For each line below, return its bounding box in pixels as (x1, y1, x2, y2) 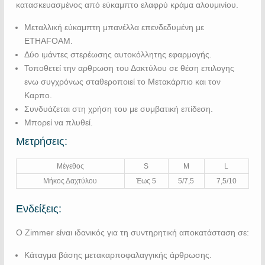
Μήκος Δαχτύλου (43, 176, 98, 185)
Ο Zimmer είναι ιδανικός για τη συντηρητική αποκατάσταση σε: (15, 227, 249, 237)
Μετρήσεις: (15, 135, 67, 147)
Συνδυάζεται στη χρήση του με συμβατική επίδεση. (24, 104, 213, 114)
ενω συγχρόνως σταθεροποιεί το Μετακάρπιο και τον (24, 76, 221, 86)
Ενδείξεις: (15, 202, 62, 215)
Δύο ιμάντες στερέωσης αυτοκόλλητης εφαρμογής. (24, 49, 212, 59)
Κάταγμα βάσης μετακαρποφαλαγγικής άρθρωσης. (24, 250, 212, 260)
